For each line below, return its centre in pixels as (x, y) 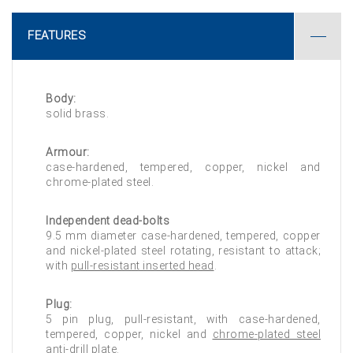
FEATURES (57, 35)
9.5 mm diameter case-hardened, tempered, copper (183, 236)
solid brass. (77, 113)
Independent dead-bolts (108, 221)
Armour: (68, 152)
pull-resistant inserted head (142, 266)
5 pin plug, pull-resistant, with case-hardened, (183, 319)
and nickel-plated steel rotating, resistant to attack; (183, 251)
